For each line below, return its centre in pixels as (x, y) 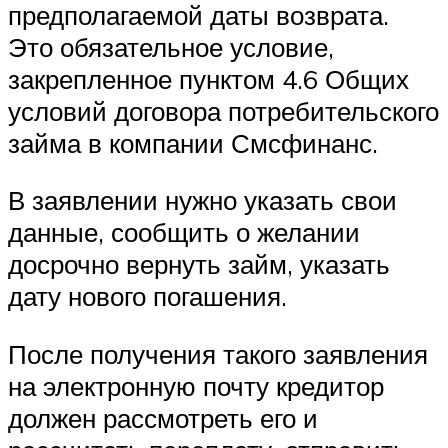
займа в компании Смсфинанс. (193, 142)
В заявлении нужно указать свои (202, 200)
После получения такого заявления (218, 353)
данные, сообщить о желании (184, 232)
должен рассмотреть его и (163, 417)
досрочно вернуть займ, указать (199, 264)
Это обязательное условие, (171, 46)
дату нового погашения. (147, 296)
